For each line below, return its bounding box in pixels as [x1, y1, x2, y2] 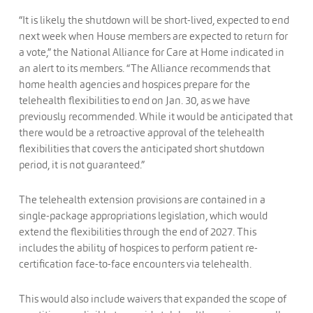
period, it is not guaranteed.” [18, 158, 145, 171]
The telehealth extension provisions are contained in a [18, 193, 265, 206]
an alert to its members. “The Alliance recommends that [18, 61, 270, 75]
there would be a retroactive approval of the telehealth [18, 126, 265, 139]
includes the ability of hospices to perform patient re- [18, 241, 258, 254]
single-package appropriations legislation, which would [18, 209, 268, 222]
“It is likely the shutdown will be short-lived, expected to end [18, 13, 289, 27]
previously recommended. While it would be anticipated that [18, 110, 293, 123]
